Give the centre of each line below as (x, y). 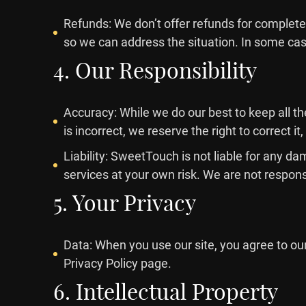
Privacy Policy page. (117, 263)
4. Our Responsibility (155, 70)
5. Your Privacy (125, 203)
